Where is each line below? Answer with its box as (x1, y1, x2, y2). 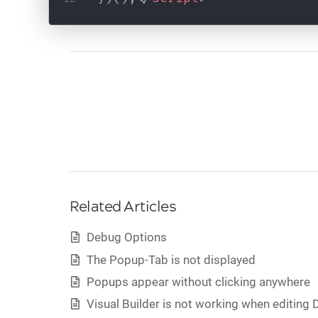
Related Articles (69, 197, 177, 218)
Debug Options (86, 230, 167, 245)
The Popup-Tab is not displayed (86, 252, 256, 267)
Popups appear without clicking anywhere (86, 274, 310, 289)
